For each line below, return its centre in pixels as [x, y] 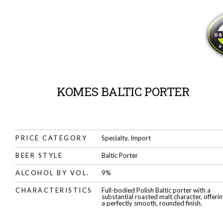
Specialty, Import [126, 138]
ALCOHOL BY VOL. [53, 173]
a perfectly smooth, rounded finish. [152, 203]
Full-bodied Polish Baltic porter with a [156, 190]
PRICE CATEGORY [51, 138]
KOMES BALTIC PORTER [123, 92]
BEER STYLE [39, 155]
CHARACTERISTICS [54, 190]
